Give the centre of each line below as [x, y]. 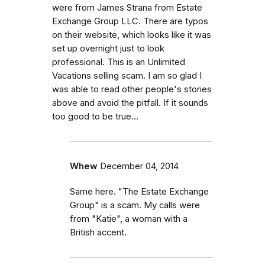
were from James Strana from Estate [127, 7]
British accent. [98, 232]
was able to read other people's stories [132, 89]
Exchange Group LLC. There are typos [130, 21]
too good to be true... [95, 116]
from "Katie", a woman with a [129, 219]
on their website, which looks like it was [132, 35]
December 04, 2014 [139, 166]
